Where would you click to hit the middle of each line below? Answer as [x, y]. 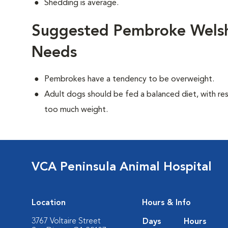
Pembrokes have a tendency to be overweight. [129, 79]
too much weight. [76, 110]
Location [49, 203]
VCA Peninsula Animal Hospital [122, 167]
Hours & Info [166, 203]
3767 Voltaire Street [66, 221]
